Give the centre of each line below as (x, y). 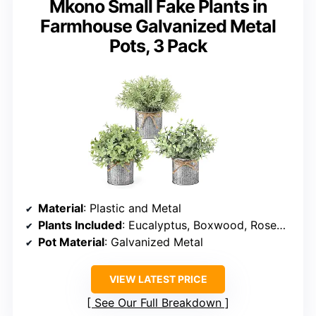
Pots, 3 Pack (158, 46)
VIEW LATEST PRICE (158, 279)
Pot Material (71, 242)
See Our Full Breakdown (158, 303)
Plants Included (80, 225)
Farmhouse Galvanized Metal (158, 26)
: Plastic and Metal (132, 208)
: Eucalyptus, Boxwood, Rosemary (199, 225)
